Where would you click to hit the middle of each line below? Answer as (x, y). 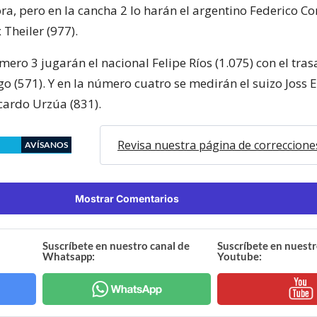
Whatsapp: (69, 256)
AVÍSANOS (46, 144)
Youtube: (239, 256)
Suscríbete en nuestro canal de (116, 245)
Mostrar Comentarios (127, 198)
